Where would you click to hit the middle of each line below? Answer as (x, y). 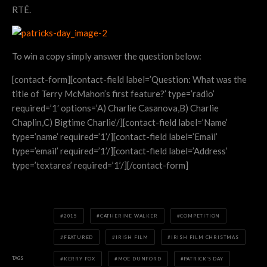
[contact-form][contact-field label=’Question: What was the (129, 79)
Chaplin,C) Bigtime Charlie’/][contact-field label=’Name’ (120, 122)
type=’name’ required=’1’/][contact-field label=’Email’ (115, 136)
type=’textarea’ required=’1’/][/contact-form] (100, 165)
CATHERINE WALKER (129, 215)
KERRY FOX (80, 258)
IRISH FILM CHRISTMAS (205, 237)
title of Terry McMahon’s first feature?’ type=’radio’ (113, 93)
